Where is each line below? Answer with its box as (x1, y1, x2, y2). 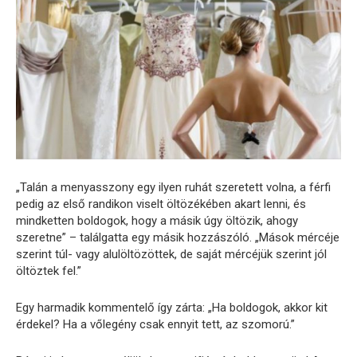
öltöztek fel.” (16, 264, 81, 279)
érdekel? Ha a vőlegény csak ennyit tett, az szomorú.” (16, 317, 295, 332)
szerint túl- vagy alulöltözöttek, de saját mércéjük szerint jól (16, 247, 327, 262)
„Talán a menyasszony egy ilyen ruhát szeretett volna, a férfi (16, 180, 331, 195)
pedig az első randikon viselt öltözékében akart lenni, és (16, 197, 306, 212)
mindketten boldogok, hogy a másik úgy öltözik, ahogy (16, 214, 298, 229)
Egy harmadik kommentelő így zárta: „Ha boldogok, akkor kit (16, 300, 328, 316)
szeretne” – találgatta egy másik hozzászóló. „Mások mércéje (16, 230, 339, 245)
